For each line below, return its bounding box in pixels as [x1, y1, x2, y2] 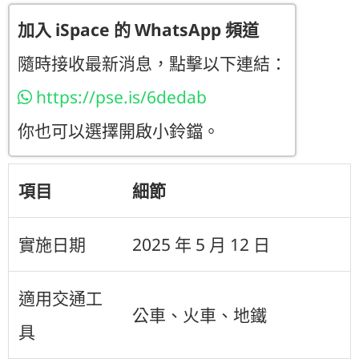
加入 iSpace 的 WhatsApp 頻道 [18, 18, 259, 42]
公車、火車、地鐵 [132, 304, 267, 327]
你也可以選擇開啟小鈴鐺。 [18, 119, 220, 143]
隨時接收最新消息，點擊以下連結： [18, 52, 287, 75]
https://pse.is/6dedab [32, 86, 207, 109]
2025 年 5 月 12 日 [132, 233, 270, 256]
